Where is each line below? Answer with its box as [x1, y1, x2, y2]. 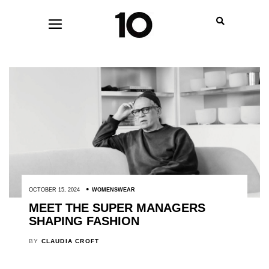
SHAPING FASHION [28, 214, 139, 228]
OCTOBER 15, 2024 [28, 187, 80, 193]
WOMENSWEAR [91, 187, 135, 193]
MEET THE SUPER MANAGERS [28, 201, 205, 215]
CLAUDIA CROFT [41, 237, 100, 244]
